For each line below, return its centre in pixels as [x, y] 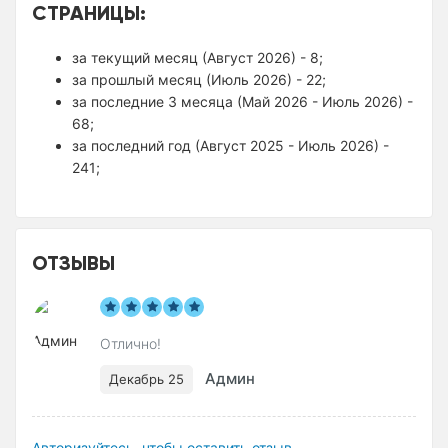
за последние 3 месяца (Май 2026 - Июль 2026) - [242, 101]
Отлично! [130, 343]
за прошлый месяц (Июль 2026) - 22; [199, 79]
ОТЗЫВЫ [73, 262]
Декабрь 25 [146, 378]
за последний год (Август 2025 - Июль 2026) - [230, 145]
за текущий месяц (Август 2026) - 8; [197, 57]
